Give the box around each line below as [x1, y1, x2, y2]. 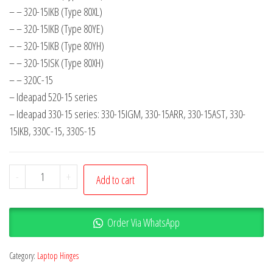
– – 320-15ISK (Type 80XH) [9, 55, 104, 70]
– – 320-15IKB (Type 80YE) [9, 21, 104, 36]
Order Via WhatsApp [107, 215, 180, 230]
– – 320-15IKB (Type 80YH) [9, 38, 104, 53]
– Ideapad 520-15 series [9, 90, 97, 104]
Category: [9, 250, 37, 261]
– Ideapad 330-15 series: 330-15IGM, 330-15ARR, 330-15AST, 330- [9, 107, 246, 121]
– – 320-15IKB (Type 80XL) [9, 4, 102, 19]
